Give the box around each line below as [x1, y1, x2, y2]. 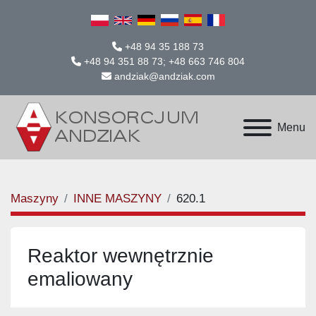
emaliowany [28, 268, 133, 290]
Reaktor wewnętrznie [28, 245, 214, 267]
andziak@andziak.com [114, 71, 215, 82]
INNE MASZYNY [73, 192, 162, 205]
